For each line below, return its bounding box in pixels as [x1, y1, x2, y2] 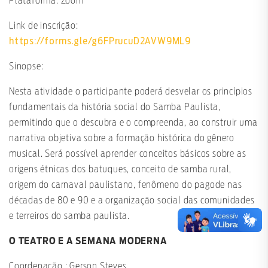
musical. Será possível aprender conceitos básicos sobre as [9, 149, 246, 159]
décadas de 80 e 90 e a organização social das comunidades [9, 196, 255, 206]
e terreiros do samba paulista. [9, 211, 130, 221]
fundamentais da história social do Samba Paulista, [9, 102, 221, 112]
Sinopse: [9, 62, 44, 72]
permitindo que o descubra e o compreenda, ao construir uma [9, 118, 258, 128]
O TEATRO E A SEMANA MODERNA [9, 236, 167, 246]
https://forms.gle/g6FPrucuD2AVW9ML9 [9, 35, 191, 47]
